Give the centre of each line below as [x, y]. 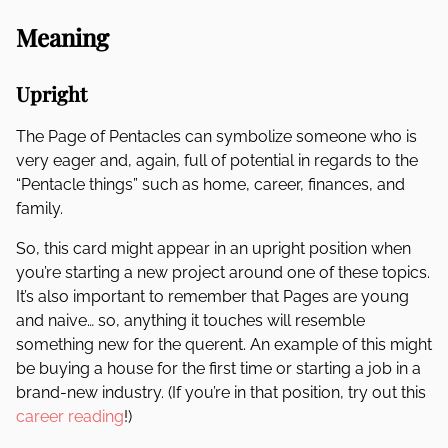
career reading [70, 416]
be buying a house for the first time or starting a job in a [218, 368]
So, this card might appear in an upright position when [213, 248]
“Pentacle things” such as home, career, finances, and [210, 184]
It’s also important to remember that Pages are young [212, 296]
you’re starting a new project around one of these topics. [223, 272]
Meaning [62, 37]
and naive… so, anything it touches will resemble [190, 320]
